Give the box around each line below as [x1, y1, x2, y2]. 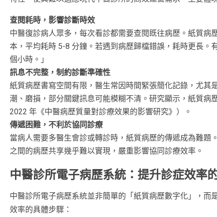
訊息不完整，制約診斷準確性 [10, 67, 110, 77]
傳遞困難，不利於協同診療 [10, 120, 103, 129]
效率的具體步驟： [10, 204, 72, 214]
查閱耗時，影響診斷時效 [10, 15, 95, 25]
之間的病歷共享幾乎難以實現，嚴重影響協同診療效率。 [10, 146, 203, 155]
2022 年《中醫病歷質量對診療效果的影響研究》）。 [10, 107, 192, 116]
